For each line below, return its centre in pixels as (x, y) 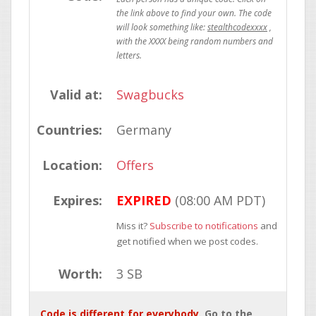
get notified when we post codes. (187, 241)
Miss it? (133, 226)
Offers (135, 165)
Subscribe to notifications (204, 226)
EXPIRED (144, 200)
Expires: (78, 200)
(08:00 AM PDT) (218, 200)
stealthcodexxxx (237, 27)
